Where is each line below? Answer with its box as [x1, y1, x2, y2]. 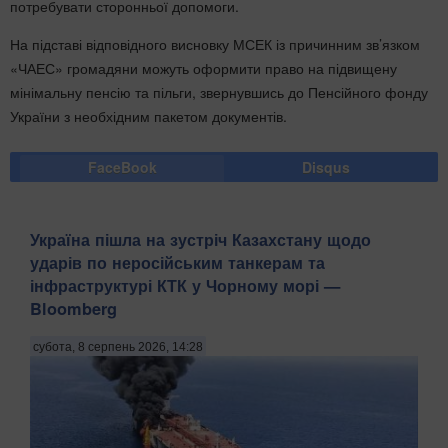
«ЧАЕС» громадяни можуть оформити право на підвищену [10, 57, 397, 78]
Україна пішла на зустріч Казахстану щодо [30, 227, 371, 251]
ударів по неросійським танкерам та [30, 250, 325, 274]
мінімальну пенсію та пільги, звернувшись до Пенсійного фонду [10, 81, 428, 102]
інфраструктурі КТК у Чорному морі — [30, 273, 340, 297]
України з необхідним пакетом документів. [10, 105, 287, 126]
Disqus [302, 156, 350, 177]
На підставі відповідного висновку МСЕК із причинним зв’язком [10, 33, 420, 54]
